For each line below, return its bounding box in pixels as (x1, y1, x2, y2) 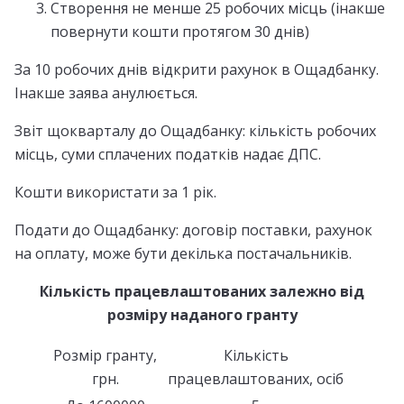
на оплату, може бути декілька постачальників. (14, 243, 352, 263)
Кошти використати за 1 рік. (14, 181, 216, 202)
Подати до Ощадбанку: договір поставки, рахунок (14, 219, 372, 240)
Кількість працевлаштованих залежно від (40, 280, 364, 301)
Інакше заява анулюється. (14, 82, 197, 103)
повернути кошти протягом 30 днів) (50, 21, 309, 41)
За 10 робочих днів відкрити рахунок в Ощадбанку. (14, 59, 379, 79)
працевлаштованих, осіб (168, 368, 344, 389)
